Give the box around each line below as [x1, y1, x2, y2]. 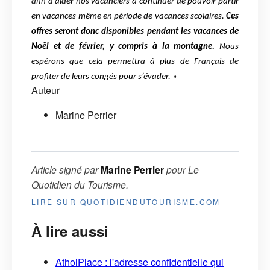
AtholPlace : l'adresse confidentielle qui [55, 255, 224, 269]
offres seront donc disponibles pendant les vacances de [31, 27, 239, 37]
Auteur [31, 83, 60, 98]
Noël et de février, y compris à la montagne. [31, 42, 219, 52]
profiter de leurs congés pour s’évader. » [31, 72, 177, 82]
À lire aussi [31, 221, 108, 242]
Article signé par [31, 163, 101, 177]
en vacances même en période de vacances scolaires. [31, 12, 226, 22]
